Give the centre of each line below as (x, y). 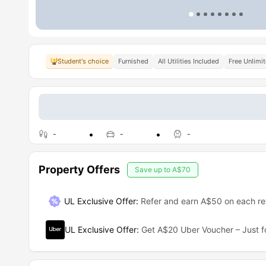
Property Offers (79, 170)
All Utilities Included (189, 61)
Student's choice (83, 61)
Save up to (153, 170)
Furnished (133, 61)
